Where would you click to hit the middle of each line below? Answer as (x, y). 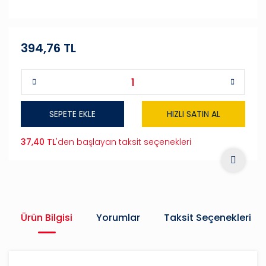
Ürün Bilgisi (47, 218)
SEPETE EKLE (72, 114)
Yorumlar (118, 218)
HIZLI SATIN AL (194, 114)
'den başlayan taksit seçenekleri (123, 142)
